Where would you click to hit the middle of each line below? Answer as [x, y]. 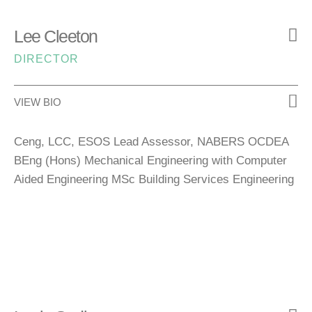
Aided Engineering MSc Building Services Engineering [154, 180]
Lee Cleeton [56, 37]
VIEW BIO [38, 102]
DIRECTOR [46, 59]
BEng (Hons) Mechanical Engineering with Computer [150, 161]
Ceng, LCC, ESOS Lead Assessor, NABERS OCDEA [151, 142]
